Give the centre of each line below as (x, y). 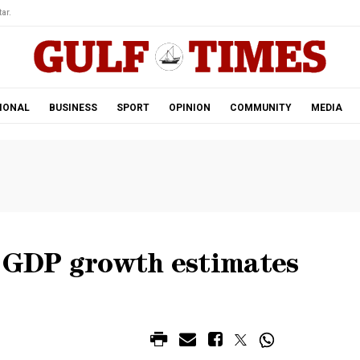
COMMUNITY (260, 108)
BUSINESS (73, 108)
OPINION (189, 108)
